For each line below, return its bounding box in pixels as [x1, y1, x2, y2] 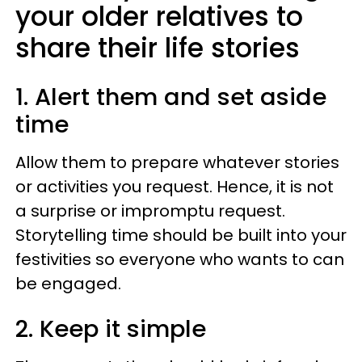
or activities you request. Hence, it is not [15, 175, 334, 198]
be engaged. [15, 272, 121, 295]
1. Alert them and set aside [15, 81, 326, 113]
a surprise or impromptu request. [15, 200, 285, 222]
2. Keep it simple [15, 313, 213, 345]
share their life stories [15, 29, 307, 67]
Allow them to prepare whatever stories [15, 151, 339, 174]
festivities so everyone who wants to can [15, 248, 344, 271]
